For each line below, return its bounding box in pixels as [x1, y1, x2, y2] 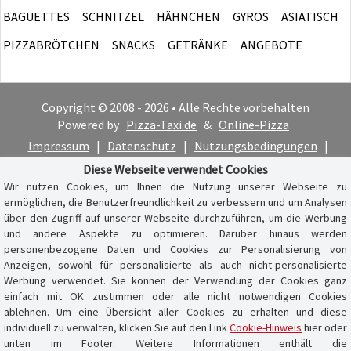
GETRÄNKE [168, 36, 228, 52]
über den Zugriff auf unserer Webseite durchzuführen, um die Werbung [4, 211, 347, 225]
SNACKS [112, 36, 155, 52]
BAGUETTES [3, 8, 70, 24]
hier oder [302, 320, 347, 335]
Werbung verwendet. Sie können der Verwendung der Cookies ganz [4, 273, 347, 288]
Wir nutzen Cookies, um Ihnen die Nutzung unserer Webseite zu [4, 179, 347, 194]
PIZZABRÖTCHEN [3, 36, 100, 52]
